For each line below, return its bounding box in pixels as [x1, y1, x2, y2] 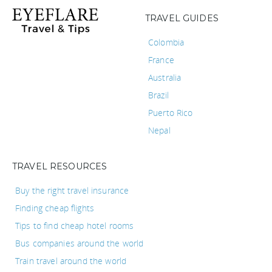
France [148, 54, 174, 66]
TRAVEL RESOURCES [12, 161, 107, 172]
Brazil [148, 89, 169, 101]
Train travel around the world [15, 255, 127, 267]
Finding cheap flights [15, 202, 94, 214]
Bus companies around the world [15, 237, 144, 250]
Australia [148, 72, 182, 84]
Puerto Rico [148, 107, 193, 119]
